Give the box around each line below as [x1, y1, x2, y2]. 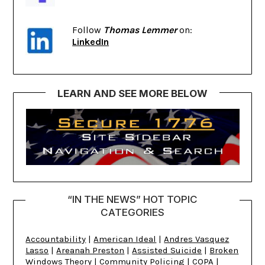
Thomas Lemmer [104, 24, 177, 35]
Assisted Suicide [132, 244, 202, 256]
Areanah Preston [56, 244, 125, 256]
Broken [209, 244, 239, 256]
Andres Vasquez [164, 233, 230, 244]
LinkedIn [72, 35, 109, 47]
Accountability [25, 233, 86, 244]
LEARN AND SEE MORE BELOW [57, 87, 208, 99]
